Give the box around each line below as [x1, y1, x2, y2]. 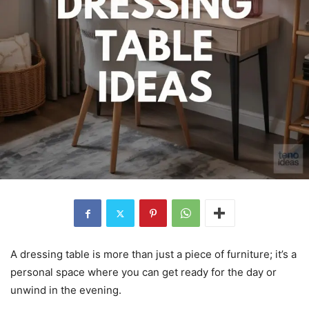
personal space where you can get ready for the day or [10, 266, 277, 279]
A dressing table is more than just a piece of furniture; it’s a [10, 248, 297, 261]
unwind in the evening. [10, 283, 121, 297]
